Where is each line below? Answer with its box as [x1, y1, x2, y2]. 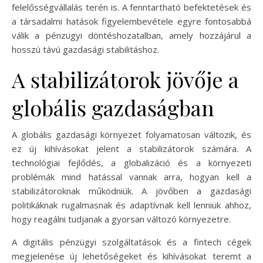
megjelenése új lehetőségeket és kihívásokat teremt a [12, 249, 251, 262]
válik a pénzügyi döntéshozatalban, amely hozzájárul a [12, 29, 251, 41]
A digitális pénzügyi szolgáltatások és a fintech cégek [12, 235, 251, 248]
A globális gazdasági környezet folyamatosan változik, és [12, 128, 251, 140]
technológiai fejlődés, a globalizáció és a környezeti [12, 156, 251, 168]
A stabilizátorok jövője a [12, 65, 239, 93]
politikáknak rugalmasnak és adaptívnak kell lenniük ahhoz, [12, 198, 251, 211]
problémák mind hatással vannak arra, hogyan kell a [12, 170, 251, 183]
